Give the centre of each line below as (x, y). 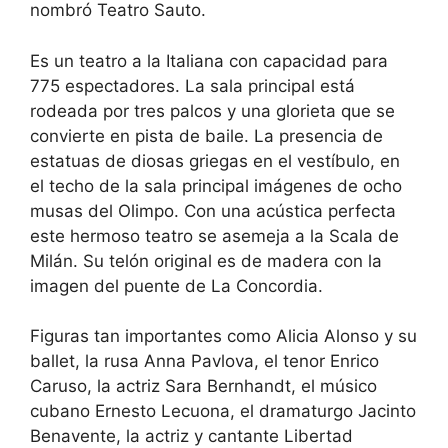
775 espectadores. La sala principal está (192, 85)
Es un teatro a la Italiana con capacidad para (209, 60)
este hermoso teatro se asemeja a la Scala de (214, 235)
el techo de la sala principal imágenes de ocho (216, 185)
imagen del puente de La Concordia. (176, 285)
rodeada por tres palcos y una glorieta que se (212, 110)
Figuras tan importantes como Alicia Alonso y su (223, 336)
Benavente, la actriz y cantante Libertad (191, 436)
